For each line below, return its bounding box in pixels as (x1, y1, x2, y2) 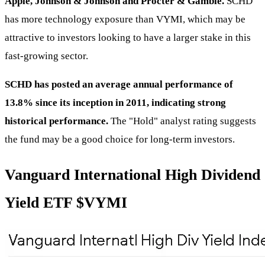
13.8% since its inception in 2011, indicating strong (5, 96, 226, 108)
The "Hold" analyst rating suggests (108, 115, 256, 127)
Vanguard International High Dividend (5, 166, 260, 184)
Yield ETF (5, 194, 76, 212)
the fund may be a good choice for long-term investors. (5, 133, 235, 145)
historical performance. (5, 115, 108, 127)
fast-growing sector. (5, 50, 88, 62)
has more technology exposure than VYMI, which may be (5, 13, 245, 25)
